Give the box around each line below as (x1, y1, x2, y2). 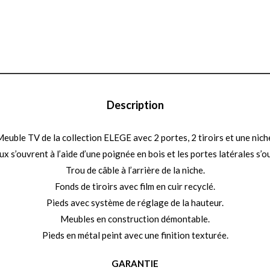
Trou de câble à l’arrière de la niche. (65, 164, 205, 175)
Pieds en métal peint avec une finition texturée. (42, 229, 228, 240)
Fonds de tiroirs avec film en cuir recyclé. (55, 180, 215, 192)
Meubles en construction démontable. (60, 213, 210, 224)
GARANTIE (111, 257, 159, 269)
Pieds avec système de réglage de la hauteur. (46, 196, 224, 208)
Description (106, 98, 164, 111)
